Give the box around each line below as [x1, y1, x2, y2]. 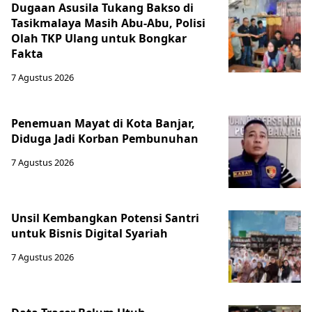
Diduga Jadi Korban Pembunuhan [11, 130, 198, 146]
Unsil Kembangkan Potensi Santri [11, 210, 199, 226]
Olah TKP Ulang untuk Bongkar [11, 30, 187, 46]
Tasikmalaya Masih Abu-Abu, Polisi [11, 15, 205, 31]
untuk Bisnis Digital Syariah [11, 225, 168, 241]
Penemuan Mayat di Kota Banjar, [11, 115, 195, 131]
